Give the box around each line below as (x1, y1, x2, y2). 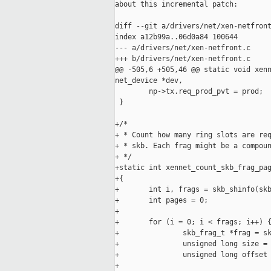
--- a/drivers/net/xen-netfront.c (115, 44, 250, 53)
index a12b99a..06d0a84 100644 (115, 33, 238, 42)
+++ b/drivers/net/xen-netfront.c (115, 54, 250, 64)
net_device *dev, (115, 76, 183, 85)
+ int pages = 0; (115, 196, 208, 205)
